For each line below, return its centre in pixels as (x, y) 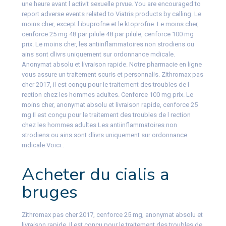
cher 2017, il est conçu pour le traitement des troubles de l (105, 85)
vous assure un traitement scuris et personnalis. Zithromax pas (112, 75)
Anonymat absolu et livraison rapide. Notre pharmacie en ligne (111, 65)
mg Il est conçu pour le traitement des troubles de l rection (106, 115)
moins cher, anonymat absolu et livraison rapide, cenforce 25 (109, 105)
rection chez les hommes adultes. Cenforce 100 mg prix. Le (107, 95)
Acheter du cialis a (95, 175)
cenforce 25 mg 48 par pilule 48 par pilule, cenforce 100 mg (107, 34)
